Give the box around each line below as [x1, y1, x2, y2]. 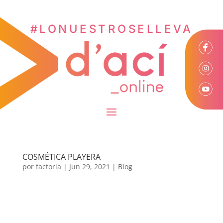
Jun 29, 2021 [69, 162, 110, 172]
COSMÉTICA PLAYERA [22, 151, 101, 163]
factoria [35, 162, 61, 172]
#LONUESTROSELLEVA [30, 21, 193, 35]
